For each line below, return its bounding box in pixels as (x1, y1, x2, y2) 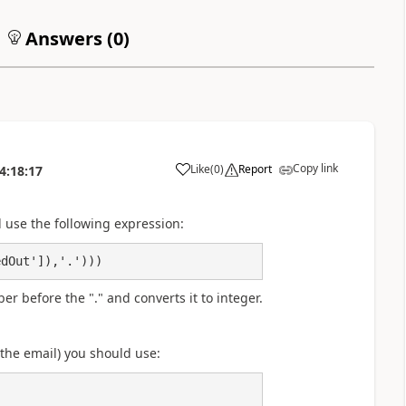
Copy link (292, 159, 338, 176)
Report (237, 160, 272, 177)
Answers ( (20, 25, 113, 51)
